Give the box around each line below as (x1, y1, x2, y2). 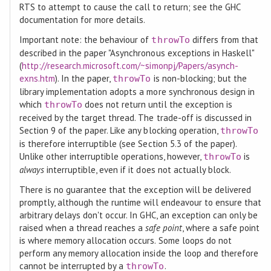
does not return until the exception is (82, 98, 232, 110)
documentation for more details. (19, 13, 146, 25)
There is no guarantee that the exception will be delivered (19, 183, 252, 195)
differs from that (189, 33, 259, 45)
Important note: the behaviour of (19, 33, 152, 45)
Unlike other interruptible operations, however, (19, 150, 203, 162)
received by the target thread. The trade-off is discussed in (19, 111, 252, 123)
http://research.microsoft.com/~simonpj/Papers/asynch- (21, 59, 238, 71)
